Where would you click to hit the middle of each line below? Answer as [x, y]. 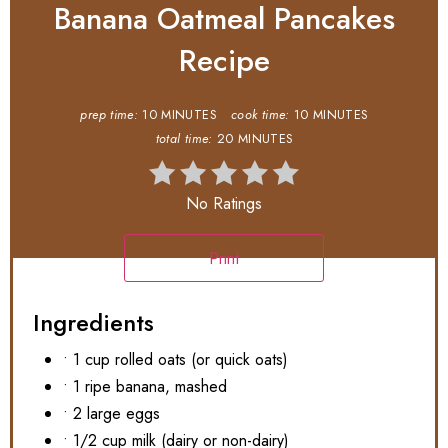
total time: [184, 138]
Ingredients [93, 322]
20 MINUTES [254, 138]
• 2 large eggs [111, 413]
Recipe [224, 60]
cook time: [260, 114]
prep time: [109, 114]
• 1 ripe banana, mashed [145, 386]
